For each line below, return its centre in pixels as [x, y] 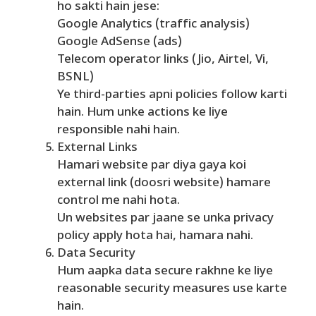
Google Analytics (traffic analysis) [153, 25]
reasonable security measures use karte [172, 289]
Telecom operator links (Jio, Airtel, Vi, [163, 60]
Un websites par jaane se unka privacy [165, 219]
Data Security [96, 254]
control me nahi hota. [119, 201]
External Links [97, 148]
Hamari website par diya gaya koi [152, 166]
